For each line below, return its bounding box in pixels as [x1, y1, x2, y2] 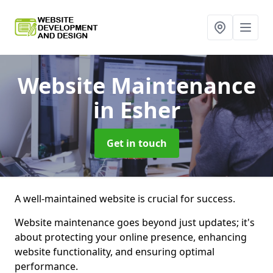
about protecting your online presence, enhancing [15, 230, 247, 244]
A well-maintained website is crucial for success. [15, 192, 235, 205]
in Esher [93, 95, 180, 125]
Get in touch [106, 136, 167, 150]
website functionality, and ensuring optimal [15, 245, 214, 258]
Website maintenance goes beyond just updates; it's [15, 216, 255, 229]
